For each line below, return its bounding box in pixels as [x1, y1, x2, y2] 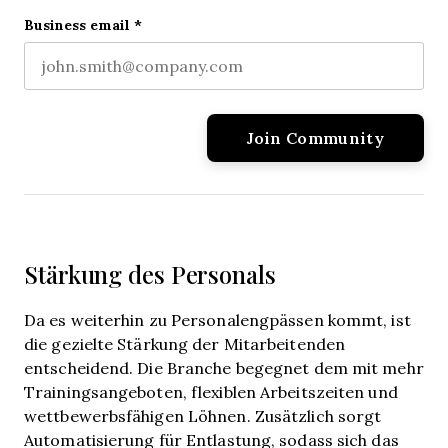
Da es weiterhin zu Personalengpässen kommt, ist [24, 309, 411, 330]
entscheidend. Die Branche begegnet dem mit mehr [24, 357, 424, 378]
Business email [24, 14, 130, 35]
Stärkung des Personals [24, 259, 276, 291]
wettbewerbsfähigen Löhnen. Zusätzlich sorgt [24, 405, 382, 426]
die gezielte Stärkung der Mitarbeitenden [24, 333, 346, 354]
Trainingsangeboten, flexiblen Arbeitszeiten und [24, 381, 398, 402]
